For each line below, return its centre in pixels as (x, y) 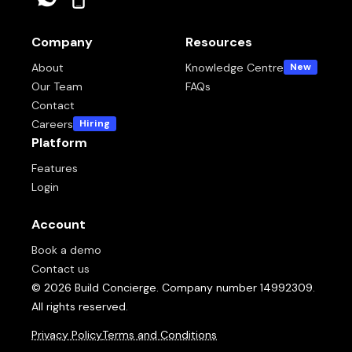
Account (59, 224)
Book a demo (66, 249)
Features (55, 168)
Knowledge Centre (235, 67)
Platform (59, 142)
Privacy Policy (67, 334)
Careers (52, 124)
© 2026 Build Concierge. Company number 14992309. (173, 287)
